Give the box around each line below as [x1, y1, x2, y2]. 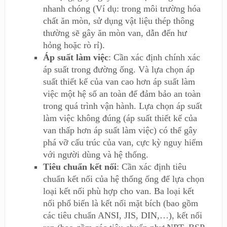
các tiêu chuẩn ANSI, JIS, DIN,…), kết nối [43, 210, 202, 221]
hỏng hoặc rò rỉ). [43, 40, 105, 51]
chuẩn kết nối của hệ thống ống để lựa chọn [43, 174, 204, 184]
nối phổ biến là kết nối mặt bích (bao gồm [43, 198, 198, 209]
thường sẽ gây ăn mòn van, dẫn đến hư [43, 28, 187, 39]
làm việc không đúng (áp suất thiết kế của [43, 113, 197, 124]
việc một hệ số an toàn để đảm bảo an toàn [43, 89, 201, 99]
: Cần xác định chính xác [108, 52, 200, 63]
